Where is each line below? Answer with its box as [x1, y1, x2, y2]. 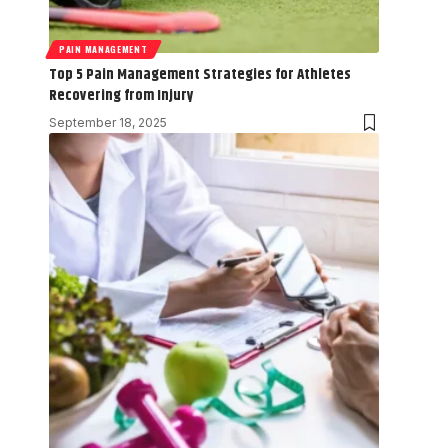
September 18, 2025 [49, 115, 167, 131]
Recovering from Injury [49, 84, 194, 108]
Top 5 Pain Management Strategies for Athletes [49, 63, 351, 87]
